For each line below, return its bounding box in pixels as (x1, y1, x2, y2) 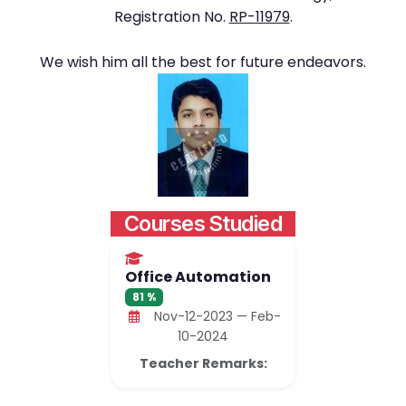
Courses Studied (123, 210, 283, 237)
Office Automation (125, 266, 271, 287)
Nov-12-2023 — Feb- (143, 307, 281, 326)
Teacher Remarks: (139, 354, 267, 373)
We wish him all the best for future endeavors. (40, 52, 366, 72)
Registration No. (113, 6, 229, 27)
